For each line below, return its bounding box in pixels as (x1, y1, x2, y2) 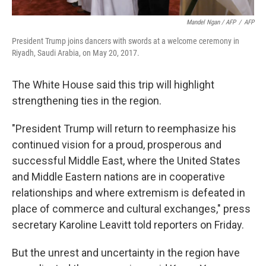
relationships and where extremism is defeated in (12, 186, 245, 199)
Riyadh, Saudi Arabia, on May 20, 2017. (12, 48, 140, 58)
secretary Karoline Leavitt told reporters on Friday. (12, 218, 244, 231)
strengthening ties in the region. (12, 94, 161, 107)
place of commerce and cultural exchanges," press (12, 202, 251, 215)
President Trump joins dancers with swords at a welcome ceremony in (12, 36, 239, 46)
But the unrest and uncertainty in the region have (12, 246, 240, 259)
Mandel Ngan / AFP (186, 18, 236, 26)
